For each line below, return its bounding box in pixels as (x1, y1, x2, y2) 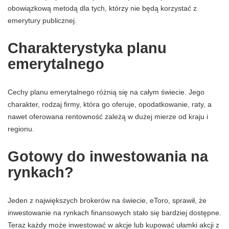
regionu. (8, 124, 34, 133)
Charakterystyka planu (8, 39, 167, 56)
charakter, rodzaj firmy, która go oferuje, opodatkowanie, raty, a (8, 100, 212, 108)
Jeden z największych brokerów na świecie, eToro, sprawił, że (8, 196, 207, 204)
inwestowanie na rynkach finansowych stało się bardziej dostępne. (8, 208, 221, 217)
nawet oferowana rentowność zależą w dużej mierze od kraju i (8, 112, 208, 121)
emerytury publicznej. (8, 16, 77, 25)
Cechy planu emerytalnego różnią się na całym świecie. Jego (8, 87, 204, 96)
